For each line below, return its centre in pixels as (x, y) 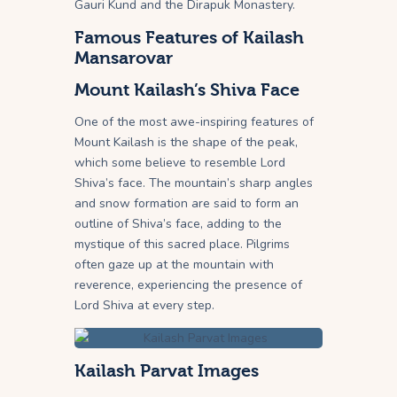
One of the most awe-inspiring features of (194, 121)
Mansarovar (124, 58)
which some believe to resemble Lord (180, 162)
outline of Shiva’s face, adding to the (178, 223)
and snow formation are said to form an (187, 203)
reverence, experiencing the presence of (188, 284)
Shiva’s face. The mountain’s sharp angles (194, 183)
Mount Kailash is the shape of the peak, (186, 142)
